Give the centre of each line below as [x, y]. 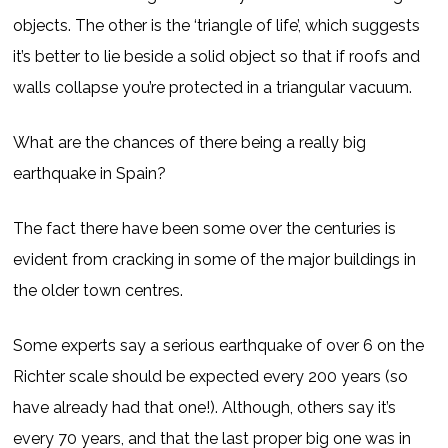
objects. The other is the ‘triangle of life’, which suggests [217, 25]
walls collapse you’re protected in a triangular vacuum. [213, 87]
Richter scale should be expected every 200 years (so [211, 376]
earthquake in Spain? [90, 173]
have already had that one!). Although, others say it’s [205, 407]
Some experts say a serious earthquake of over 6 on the [219, 345]
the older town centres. [98, 290]
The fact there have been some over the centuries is [205, 228]
